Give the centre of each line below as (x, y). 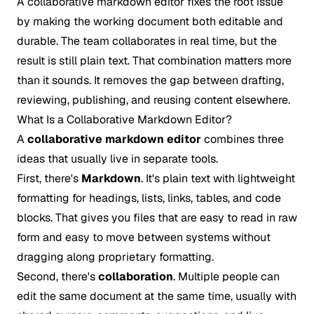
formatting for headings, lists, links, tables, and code (149, 198)
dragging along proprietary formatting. (115, 257)
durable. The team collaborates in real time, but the (147, 41)
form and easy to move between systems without (144, 237)
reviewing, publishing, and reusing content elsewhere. (153, 100)
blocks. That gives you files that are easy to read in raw (157, 218)
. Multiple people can (226, 277)
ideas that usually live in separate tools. (117, 159)
